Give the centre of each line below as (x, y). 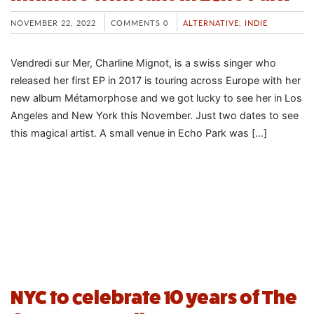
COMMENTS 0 (139, 23)
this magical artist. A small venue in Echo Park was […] (139, 132)
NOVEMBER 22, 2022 (53, 23)
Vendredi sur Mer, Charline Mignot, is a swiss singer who (143, 62)
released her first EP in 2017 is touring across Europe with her (156, 80)
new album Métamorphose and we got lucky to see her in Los (156, 97)
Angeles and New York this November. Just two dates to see (155, 115)
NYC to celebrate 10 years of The (154, 297)
